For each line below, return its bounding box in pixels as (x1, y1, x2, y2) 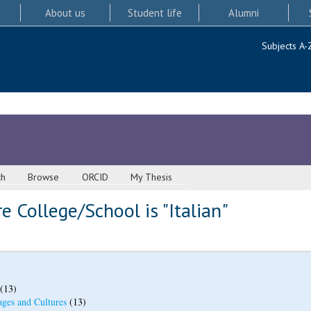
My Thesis (131, 171, 173, 184)
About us (44, 6, 85, 19)
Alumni (228, 6, 260, 19)
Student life (127, 6, 182, 19)
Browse (28, 171, 60, 184)
